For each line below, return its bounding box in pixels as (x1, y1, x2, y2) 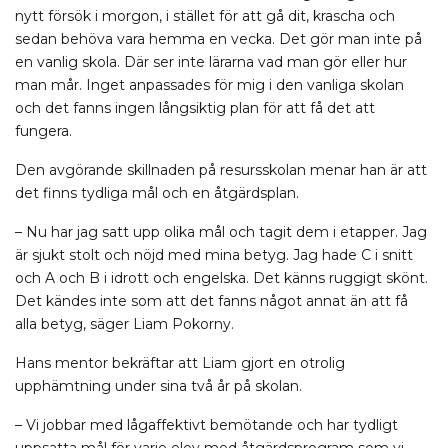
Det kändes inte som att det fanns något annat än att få (15, 292, 408, 310)
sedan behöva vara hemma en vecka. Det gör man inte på (15, 30, 422, 48)
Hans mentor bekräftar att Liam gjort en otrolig (15, 354, 345, 372)
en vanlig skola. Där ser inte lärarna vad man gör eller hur (15, 53, 407, 71)
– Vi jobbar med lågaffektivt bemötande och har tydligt (15, 416, 398, 434)
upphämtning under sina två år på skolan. (15, 377, 302, 395)
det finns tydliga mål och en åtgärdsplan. (15, 184, 299, 202)
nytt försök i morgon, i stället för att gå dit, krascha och (15, 7, 395, 25)
